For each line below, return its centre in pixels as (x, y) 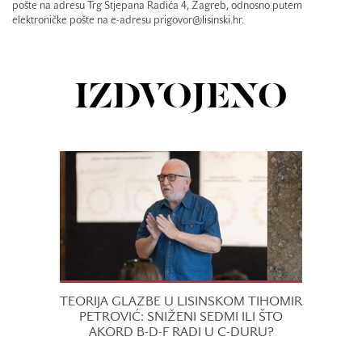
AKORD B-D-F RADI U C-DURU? (181, 333)
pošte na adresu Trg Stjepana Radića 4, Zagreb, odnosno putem (157, 7)
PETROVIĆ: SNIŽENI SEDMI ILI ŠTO (181, 317)
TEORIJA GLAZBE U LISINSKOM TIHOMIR (181, 302)
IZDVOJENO (181, 97)
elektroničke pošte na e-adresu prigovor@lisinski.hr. (128, 21)
